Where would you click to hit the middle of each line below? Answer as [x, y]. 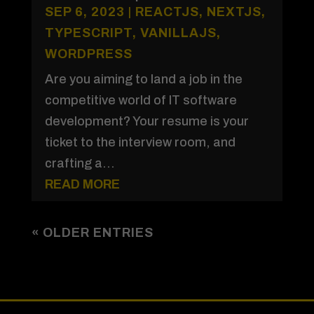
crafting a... [80, 164]
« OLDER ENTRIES [92, 233]
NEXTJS [234, 12]
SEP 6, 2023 [84, 12]
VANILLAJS [178, 33]
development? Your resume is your [146, 122]
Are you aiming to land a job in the [143, 80]
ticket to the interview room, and [140, 143]
